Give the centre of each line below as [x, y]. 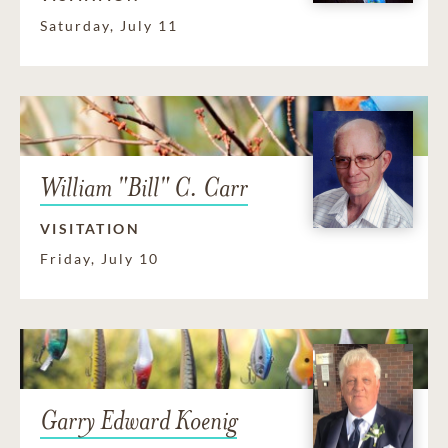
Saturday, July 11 [109, 26]
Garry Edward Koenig [138, 421]
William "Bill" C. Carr [144, 188]
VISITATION [90, 229]
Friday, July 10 [99, 259]
